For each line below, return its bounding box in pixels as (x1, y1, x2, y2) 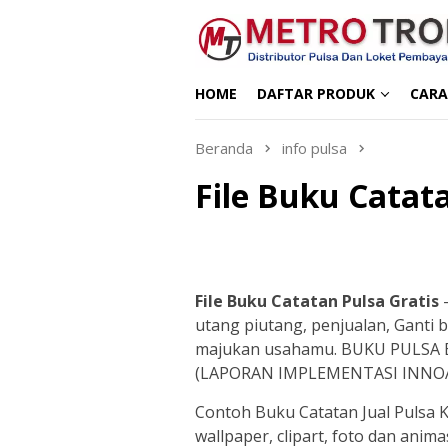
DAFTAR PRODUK (257, 84, 375, 103)
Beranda (195, 138, 253, 158)
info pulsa (282, 138, 347, 158)
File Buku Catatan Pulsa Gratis (195, 289, 439, 312)
